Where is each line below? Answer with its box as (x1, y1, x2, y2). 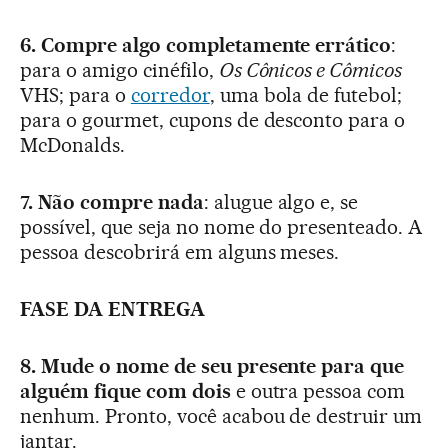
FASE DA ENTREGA (20, 296, 205, 321)
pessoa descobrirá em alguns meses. (20, 239, 340, 264)
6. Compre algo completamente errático (20, 32, 392, 57)
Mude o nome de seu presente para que (40, 353, 405, 378)
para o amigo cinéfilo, (20, 57, 219, 82)
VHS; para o (20, 82, 131, 107)
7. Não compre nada (20, 189, 204, 214)
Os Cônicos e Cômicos (218, 57, 403, 82)
